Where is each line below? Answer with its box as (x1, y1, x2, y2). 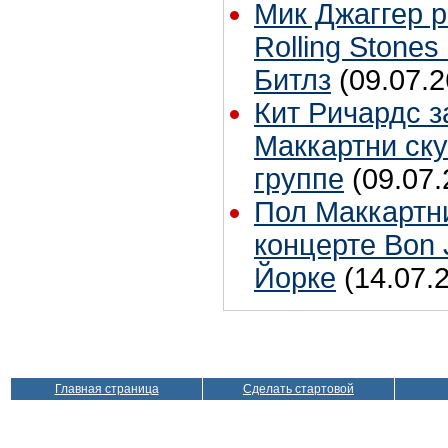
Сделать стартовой (243, 382, 354, 396)
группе (254, 162, 344, 195)
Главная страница (54, 382, 159, 396)
